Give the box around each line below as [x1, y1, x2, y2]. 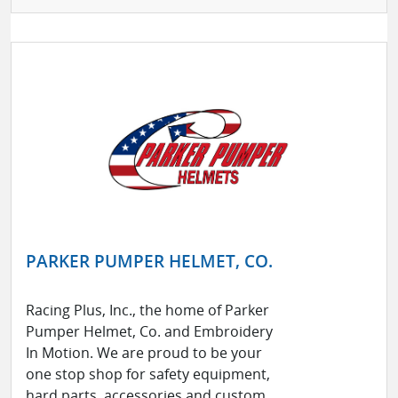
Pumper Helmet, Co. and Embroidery [26, 322, 273, 342]
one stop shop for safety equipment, [26, 364, 270, 385]
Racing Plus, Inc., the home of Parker [26, 300, 269, 321]
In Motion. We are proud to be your [26, 343, 262, 363]
